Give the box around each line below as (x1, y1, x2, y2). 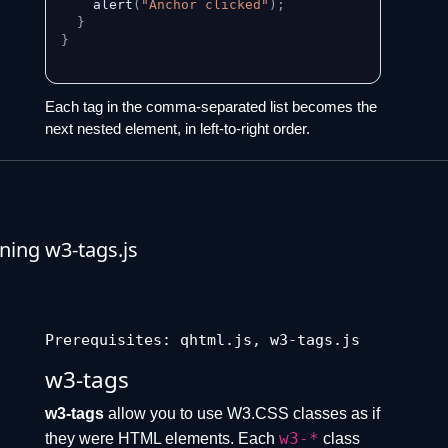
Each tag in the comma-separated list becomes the (44, 98, 377, 116)
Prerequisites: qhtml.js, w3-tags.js (44, 331, 360, 350)
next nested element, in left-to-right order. (44, 120, 310, 138)
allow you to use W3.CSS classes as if (103, 405, 380, 423)
